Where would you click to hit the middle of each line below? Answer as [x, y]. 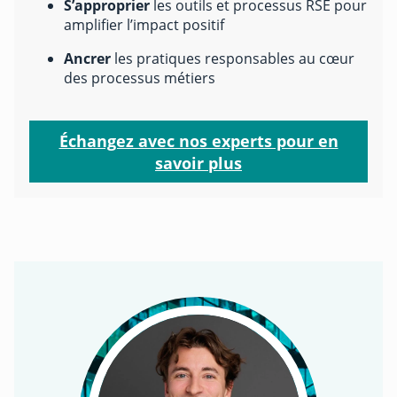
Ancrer [89, 58]
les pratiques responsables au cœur [234, 58]
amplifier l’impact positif [144, 24]
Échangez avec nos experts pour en [198, 140]
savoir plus [198, 162]
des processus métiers [140, 78]
